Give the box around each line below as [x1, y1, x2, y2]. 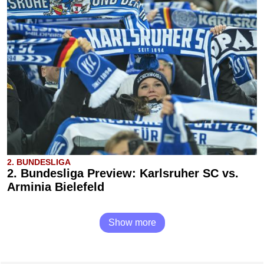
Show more [108, 217, 156, 227]
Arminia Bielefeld [7, 180, 104, 193]
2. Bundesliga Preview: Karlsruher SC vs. [7, 167, 239, 180]
